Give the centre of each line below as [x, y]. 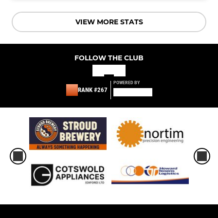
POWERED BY [126, 82]
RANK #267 [92, 90]
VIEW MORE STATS [109, 22]
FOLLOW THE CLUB [109, 58]
